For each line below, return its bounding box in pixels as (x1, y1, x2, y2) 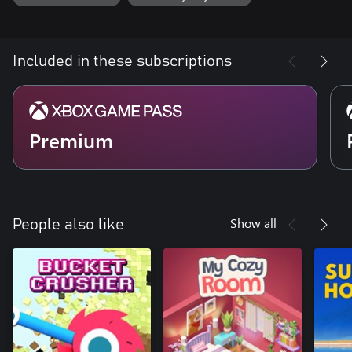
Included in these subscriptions (13, 53, 232, 70)
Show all (230, 214, 277, 232)
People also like (13, 217, 124, 233)
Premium (29, 126, 113, 155)
